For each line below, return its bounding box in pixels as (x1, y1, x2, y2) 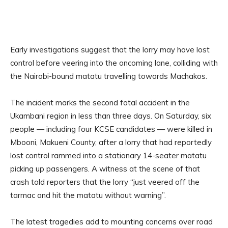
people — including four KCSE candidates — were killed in (10, 124, 212, 134)
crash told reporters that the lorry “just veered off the (10, 177, 199, 187)
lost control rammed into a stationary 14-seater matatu (10, 151, 207, 161)
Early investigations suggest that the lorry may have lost (10, 45, 210, 55)
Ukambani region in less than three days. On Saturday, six (10, 111, 211, 121)
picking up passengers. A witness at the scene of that (10, 164, 200, 174)
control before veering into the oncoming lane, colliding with (10, 58, 218, 68)
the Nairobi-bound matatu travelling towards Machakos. (10, 71, 207, 81)
